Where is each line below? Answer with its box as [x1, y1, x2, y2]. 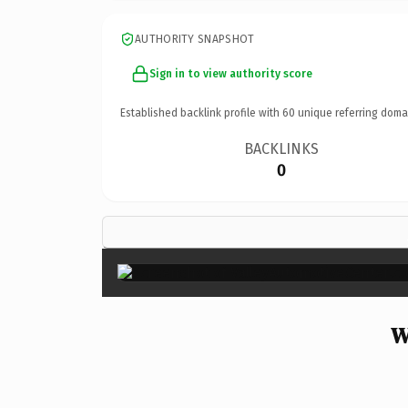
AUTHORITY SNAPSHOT [135, 32, 255, 46]
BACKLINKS [244, 139, 320, 158]
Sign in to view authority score [149, 66, 312, 80]
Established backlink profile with [120, 106, 282, 119]
